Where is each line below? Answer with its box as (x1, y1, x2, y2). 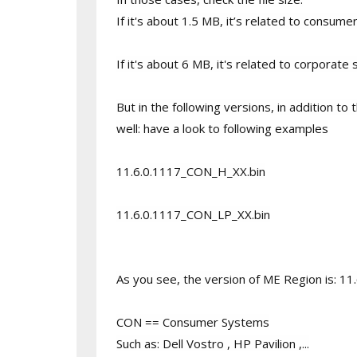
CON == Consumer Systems (116, 314, 269, 330)
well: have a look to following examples (116, 120, 328, 136)
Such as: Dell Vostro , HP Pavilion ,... (116, 335, 309, 351)
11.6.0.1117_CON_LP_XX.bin (116, 206, 270, 222)
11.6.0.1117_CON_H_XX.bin (116, 163, 265, 179)
